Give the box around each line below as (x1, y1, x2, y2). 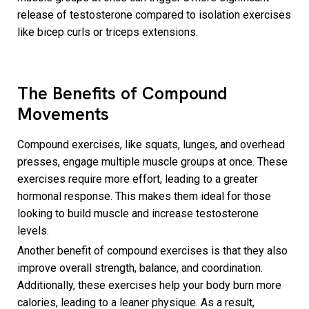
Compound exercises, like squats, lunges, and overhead (17, 138, 285, 152)
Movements (17, 103, 109, 126)
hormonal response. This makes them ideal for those (17, 190, 271, 203)
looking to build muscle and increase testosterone (17, 207, 259, 221)
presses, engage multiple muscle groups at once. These (17, 155, 288, 169)
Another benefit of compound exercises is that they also (17, 244, 288, 258)
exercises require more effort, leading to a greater (17, 172, 258, 186)
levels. (17, 224, 52, 238)
